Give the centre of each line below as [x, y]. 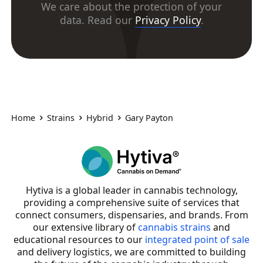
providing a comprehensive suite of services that [131, 203]
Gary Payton [149, 117]
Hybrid [100, 117]
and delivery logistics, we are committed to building [131, 252]
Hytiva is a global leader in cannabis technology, [131, 190]
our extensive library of [85, 227]
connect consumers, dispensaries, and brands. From [131, 215]
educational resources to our [79, 240]
